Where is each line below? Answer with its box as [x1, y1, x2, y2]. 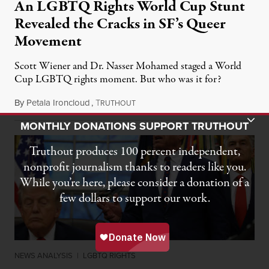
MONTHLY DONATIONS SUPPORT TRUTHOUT [20, 118, 249, 134]
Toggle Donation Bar [134, 112, 219, 126]
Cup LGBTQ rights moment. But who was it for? [14, 72, 221, 88]
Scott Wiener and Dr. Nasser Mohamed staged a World [14, 59, 241, 74]
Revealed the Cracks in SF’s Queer [14, 13, 226, 35]
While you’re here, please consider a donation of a [20, 174, 249, 192]
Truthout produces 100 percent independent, [29, 143, 240, 160]
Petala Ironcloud [26, 96, 90, 110]
